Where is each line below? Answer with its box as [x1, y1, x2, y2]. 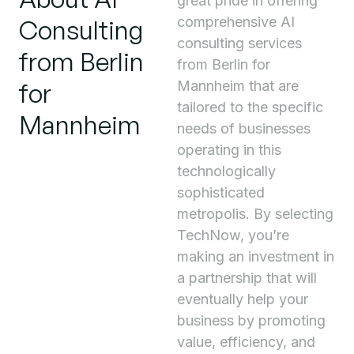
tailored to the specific [177, 99, 323, 115]
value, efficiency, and [177, 333, 315, 350]
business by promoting [177, 312, 326, 329]
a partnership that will [177, 269, 317, 286]
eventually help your [177, 291, 308, 307]
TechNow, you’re [177, 227, 289, 243]
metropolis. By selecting [177, 205, 333, 222]
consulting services [177, 35, 302, 51]
